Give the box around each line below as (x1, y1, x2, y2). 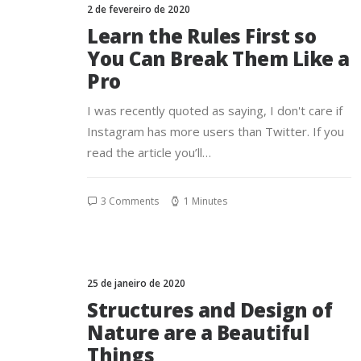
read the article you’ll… (87, 144, 211, 160)
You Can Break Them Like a (87, 45, 350, 72)
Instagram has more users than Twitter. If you (87, 123, 344, 139)
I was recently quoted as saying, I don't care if (87, 102, 342, 118)
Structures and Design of (87, 297, 333, 323)
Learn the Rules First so (87, 23, 317, 49)
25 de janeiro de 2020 (87, 276, 185, 290)
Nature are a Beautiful (87, 319, 309, 346)
